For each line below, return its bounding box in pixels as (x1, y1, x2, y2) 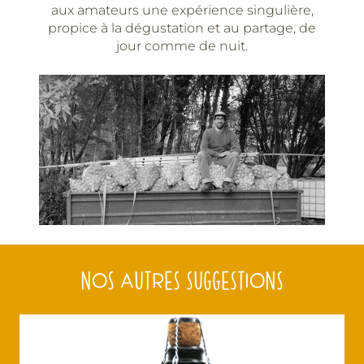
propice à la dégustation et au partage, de (48, 19, 316, 36)
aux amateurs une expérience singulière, (50, 2, 314, 18)
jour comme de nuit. (116, 37, 248, 54)
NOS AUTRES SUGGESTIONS (80, 263, 284, 295)
